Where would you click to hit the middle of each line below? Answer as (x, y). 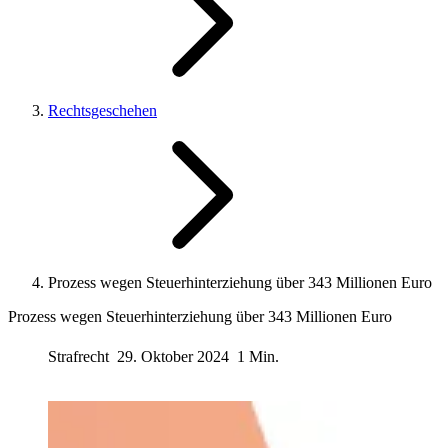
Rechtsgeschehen (102, 110)
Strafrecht (80, 356)
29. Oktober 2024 (173, 356)
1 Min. (258, 356)
